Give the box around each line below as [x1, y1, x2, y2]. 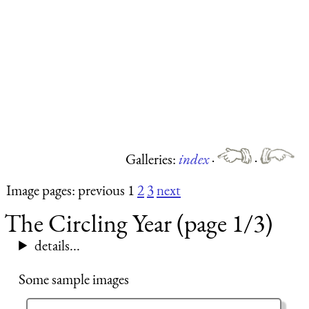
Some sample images [19, 270, 130, 289]
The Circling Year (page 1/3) [4, 207, 272, 240]
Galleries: [126, 150, 179, 169]
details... [34, 236, 80, 255]
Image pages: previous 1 [6, 181, 137, 200]
